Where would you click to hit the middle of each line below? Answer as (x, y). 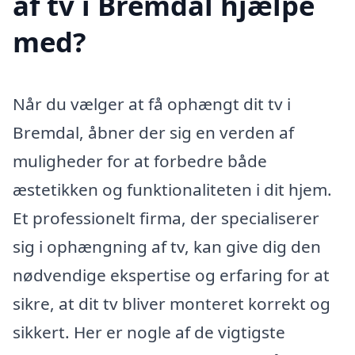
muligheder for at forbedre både (140, 160)
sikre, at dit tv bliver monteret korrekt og (172, 303)
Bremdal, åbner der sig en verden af (153, 132)
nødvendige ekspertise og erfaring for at (171, 275)
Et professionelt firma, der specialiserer (166, 218)
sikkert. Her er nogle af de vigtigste (149, 332)
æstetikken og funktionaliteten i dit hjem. (172, 189)
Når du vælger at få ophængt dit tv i (152, 103)
